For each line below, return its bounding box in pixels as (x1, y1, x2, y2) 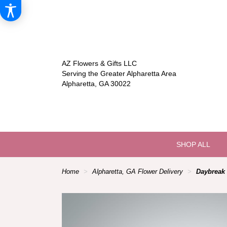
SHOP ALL (176, 140, 210, 148)
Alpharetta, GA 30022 (62, 79, 131, 88)
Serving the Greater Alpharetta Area (62, 69, 177, 78)
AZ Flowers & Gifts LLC (62, 59, 137, 67)
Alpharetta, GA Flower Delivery (92, 168, 183, 176)
